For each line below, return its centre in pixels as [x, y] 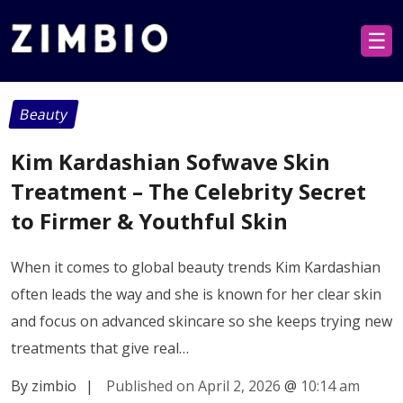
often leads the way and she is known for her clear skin [196, 294]
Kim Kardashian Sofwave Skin [170, 161]
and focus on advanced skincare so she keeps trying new [201, 321]
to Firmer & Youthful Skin [149, 220]
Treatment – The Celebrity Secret [188, 191]
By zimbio [44, 385]
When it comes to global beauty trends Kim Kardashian [196, 267]
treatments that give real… [100, 348]
